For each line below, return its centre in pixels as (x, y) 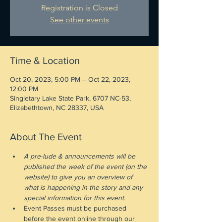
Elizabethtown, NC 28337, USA (57, 108)
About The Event (46, 137)
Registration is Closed (79, 8)
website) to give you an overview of (79, 177)
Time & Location (45, 60)
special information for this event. (75, 198)
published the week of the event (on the (86, 166)
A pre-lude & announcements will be (81, 156)
